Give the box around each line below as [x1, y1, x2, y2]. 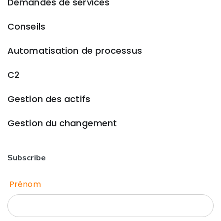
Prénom [9, 178, 41, 190]
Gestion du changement [7, 117, 117, 130]
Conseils [7, 20, 45, 33]
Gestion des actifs [7, 93, 90, 106]
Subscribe [7, 152, 46, 163]
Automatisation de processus [7, 44, 142, 57]
